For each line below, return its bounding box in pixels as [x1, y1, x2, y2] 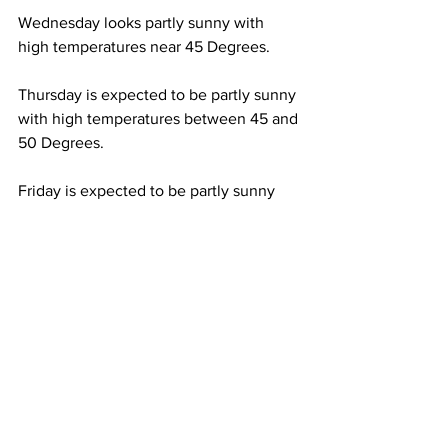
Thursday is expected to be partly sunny [18, 86, 300, 103]
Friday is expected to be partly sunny [18, 182, 279, 199]
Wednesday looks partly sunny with [18, 14, 268, 31]
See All [277, 390, 320, 406]
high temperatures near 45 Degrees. [18, 38, 274, 55]
